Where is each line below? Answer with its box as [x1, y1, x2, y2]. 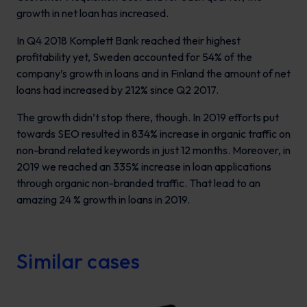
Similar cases [16, 248, 140, 275]
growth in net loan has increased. [16, 6, 169, 21]
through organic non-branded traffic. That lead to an [16, 176, 260, 191]
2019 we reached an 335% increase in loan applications [16, 160, 271, 174]
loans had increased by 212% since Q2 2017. [16, 83, 219, 97]
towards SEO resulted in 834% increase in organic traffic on [16, 127, 291, 141]
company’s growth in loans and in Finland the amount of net [16, 66, 291, 81]
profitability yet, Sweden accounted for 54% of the [16, 50, 252, 64]
